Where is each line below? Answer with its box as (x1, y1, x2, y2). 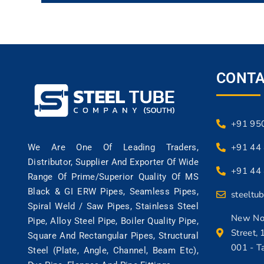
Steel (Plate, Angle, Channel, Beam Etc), (28, 245, 199, 256)
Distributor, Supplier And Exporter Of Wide (28, 157, 199, 168)
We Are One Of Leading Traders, (28, 142, 199, 153)
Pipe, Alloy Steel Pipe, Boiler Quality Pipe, (28, 216, 199, 227)
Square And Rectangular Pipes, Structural (28, 230, 199, 242)
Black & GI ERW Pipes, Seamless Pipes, (28, 186, 199, 197)
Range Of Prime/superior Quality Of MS (28, 171, 199, 183)
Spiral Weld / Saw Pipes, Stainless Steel (28, 201, 199, 212)
